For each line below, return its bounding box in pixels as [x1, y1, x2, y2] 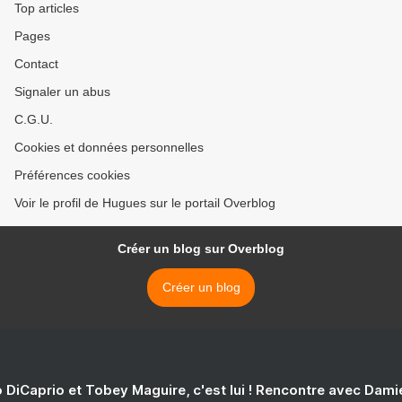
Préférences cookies [14, 168, 130, 182]
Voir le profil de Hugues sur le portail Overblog [14, 196, 275, 210]
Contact [14, 57, 58, 71]
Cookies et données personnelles [14, 140, 204, 154]
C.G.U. [14, 112, 53, 127]
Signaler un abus [14, 84, 110, 99]
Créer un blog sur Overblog [118, 241, 284, 256]
